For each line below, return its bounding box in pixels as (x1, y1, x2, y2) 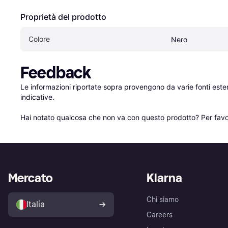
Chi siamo (147, 195, 179, 204)
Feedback (20, 63, 91, 82)
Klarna (147, 170, 182, 185)
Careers (147, 210, 173, 219)
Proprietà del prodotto (20, 11, 106, 22)
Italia (26, 199, 45, 209)
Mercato (8, 170, 53, 185)
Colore (28, 34, 50, 43)
